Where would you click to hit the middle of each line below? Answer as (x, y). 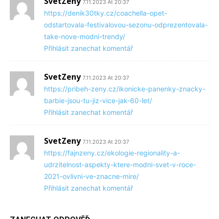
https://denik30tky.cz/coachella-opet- (106, 13)
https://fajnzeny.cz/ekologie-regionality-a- (112, 153)
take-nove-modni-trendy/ (85, 37)
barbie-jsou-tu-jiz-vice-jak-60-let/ (98, 101)
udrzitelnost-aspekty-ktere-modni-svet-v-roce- (120, 165)
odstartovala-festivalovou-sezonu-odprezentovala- (126, 25)
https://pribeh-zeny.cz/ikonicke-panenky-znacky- (125, 89)
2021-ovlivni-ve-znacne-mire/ (91, 176)
